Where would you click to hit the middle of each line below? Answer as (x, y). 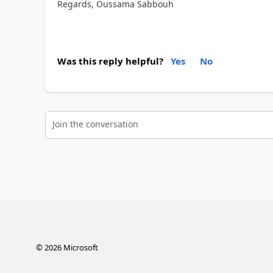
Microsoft (80, 248)
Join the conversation (95, 124)
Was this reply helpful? (110, 61)
